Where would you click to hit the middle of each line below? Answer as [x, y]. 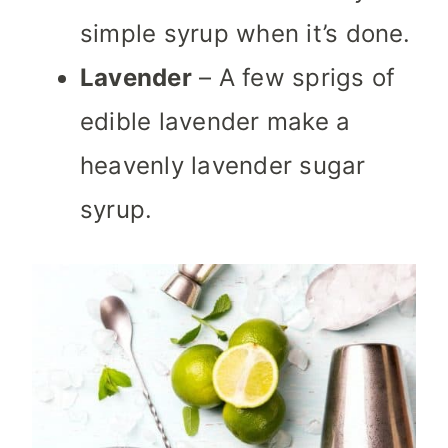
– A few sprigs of [293, 78]
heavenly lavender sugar [223, 166]
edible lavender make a [215, 122]
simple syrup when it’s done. [245, 34]
